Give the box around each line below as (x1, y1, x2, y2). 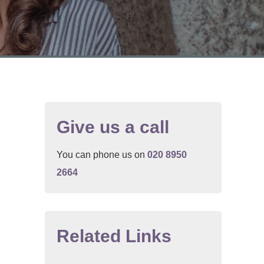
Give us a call (57, 117, 169, 137)
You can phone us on (57, 149, 147, 160)
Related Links (57, 226, 171, 246)
